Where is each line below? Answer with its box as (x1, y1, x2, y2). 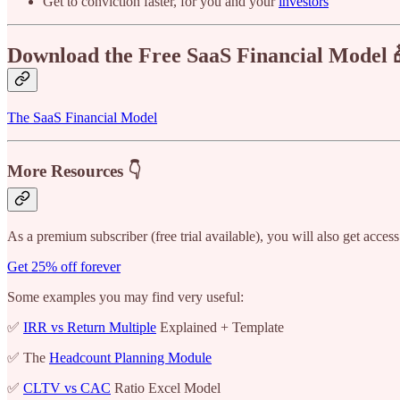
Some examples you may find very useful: (7, 288, 244, 304)
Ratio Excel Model (111, 379, 221, 396)
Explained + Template (156, 319, 284, 335)
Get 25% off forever (7, 258, 121, 274)
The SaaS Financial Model (7, 110, 157, 126)
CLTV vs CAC (23, 379, 111, 396)
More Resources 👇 (7, 161, 141, 180)
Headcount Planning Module (49, 349, 212, 365)
